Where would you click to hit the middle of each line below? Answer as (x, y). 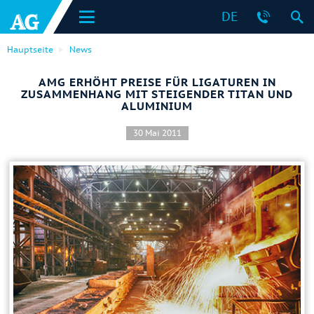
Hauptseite (30, 49)
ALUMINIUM (157, 106)
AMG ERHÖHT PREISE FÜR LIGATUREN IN (157, 82)
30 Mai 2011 (157, 133)
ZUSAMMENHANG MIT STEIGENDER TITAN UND (157, 94)
